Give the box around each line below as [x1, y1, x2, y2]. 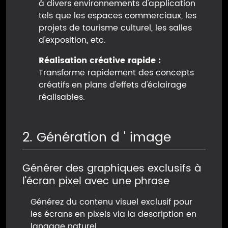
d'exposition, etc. [39, 34, 106, 47]
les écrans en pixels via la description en [31, 207, 196, 221]
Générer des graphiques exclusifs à [22, 160, 201, 177]
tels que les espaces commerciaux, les [39, 9, 196, 22]
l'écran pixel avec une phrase [22, 173, 169, 190]
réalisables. [39, 91, 85, 104]
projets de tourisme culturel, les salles [39, 21, 192, 35]
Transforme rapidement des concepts [39, 66, 194, 79]
